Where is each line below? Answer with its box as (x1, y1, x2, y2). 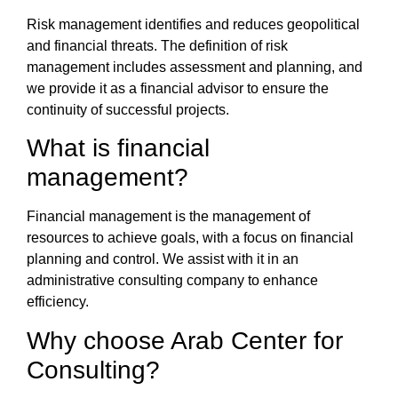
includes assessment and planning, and (109, 59, 362, 75)
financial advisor (140, 80, 247, 96)
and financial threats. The (27, 37, 189, 53)
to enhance (244, 273, 318, 289)
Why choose (27, 326, 171, 354)
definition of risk (189, 37, 288, 53)
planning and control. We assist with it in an (27, 251, 298, 267)
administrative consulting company (27, 273, 244, 289)
